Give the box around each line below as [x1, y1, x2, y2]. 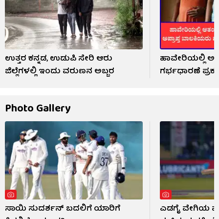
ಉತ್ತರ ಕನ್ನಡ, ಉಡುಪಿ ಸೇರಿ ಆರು [5, 52, 112, 66]
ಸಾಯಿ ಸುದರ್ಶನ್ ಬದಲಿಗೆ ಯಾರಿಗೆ [5, 202, 120, 216]
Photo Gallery [5, 100, 71, 119]
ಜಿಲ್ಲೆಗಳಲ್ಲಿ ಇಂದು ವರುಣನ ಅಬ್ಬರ [5, 65, 114, 79]
